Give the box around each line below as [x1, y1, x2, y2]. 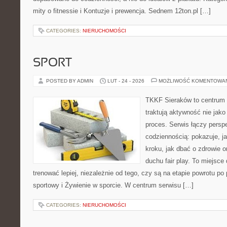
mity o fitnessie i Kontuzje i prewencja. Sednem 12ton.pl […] [33, 7, 211, 15]
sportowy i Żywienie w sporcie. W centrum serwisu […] [33, 181, 194, 189]
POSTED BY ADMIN [46, 78, 95, 84]
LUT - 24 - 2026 [107, 78, 144, 84]
